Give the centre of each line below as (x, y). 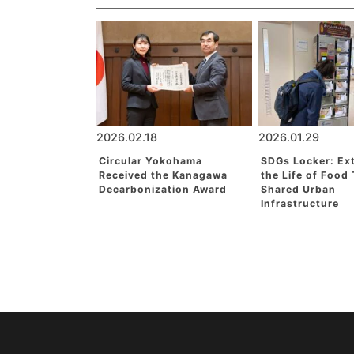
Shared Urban (298, 189)
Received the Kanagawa (163, 175)
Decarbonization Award (163, 189)
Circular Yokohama (151, 161)
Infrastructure (299, 203)
